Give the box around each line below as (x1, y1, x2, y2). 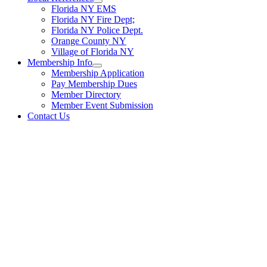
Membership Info (27, 57, 92, 67)
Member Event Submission (51, 100, 153, 110)
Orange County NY (51, 35, 126, 46)
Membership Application (51, 67, 144, 78)
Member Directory (51, 89, 121, 100)
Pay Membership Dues (51, 78, 137, 89)
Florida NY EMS (51, 3, 116, 14)
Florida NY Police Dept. (51, 24, 143, 35)
